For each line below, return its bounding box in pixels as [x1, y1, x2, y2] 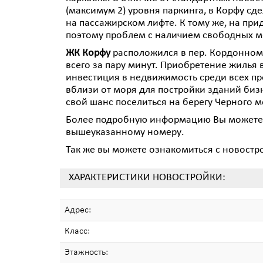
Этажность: [65, 247, 108, 257]
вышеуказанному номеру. [66, 126, 184, 139]
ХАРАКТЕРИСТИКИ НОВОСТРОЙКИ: [69, 171, 225, 184]
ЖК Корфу [66, 47, 110, 59]
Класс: [65, 226, 90, 236]
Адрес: [65, 205, 91, 215]
